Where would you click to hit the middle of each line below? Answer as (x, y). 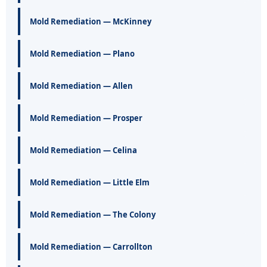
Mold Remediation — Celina (83, 150)
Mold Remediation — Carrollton (91, 247)
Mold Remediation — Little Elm (90, 183)
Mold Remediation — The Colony (93, 215)
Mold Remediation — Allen (81, 86)
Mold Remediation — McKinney (91, 22)
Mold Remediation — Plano (82, 54)
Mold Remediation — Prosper (86, 118)
